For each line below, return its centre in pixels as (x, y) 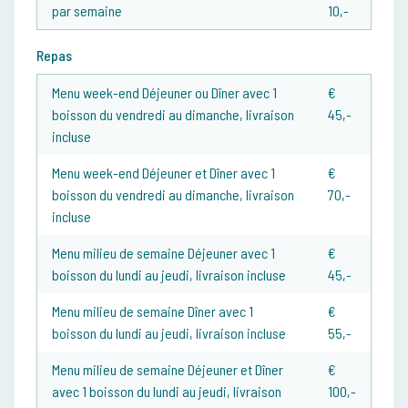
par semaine (87, 11)
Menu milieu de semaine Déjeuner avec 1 (163, 253)
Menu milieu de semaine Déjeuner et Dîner (168, 370)
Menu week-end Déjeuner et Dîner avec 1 (163, 173)
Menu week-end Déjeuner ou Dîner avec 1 (164, 93)
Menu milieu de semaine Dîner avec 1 (153, 311)
